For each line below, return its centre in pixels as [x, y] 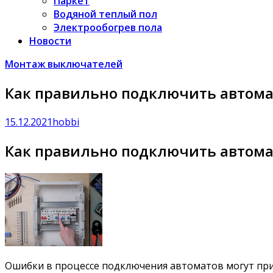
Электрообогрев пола [108, 27]
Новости [50, 41]
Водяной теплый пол [105, 14]
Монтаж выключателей [64, 64]
